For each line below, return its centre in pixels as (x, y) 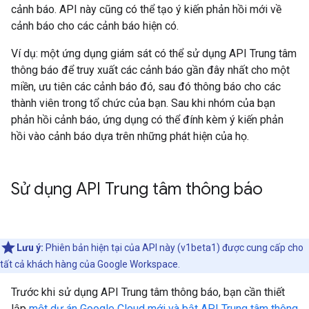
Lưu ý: (30, 248)
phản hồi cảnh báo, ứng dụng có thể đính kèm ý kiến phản (147, 120)
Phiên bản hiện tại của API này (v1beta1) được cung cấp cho (173, 248)
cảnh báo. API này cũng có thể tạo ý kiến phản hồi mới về (146, 9)
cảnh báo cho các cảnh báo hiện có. (95, 26)
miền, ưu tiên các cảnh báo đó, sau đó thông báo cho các (146, 87)
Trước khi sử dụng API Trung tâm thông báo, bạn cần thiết (148, 292)
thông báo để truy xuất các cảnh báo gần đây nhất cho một (150, 70)
